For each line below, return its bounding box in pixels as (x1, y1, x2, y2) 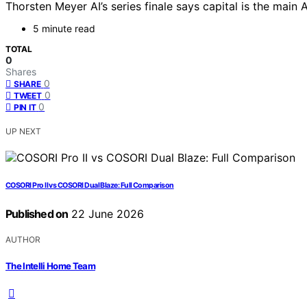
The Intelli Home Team (5, 260, 96, 271)
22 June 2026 (68, 207, 145, 221)
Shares (5, 66, 36, 78)
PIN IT (14, 102, 36, 113)
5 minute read (33, 23, 95, 35)
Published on (5, 207, 69, 221)
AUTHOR (5, 234, 40, 245)
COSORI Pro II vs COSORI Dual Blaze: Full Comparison (5, 181, 174, 191)
